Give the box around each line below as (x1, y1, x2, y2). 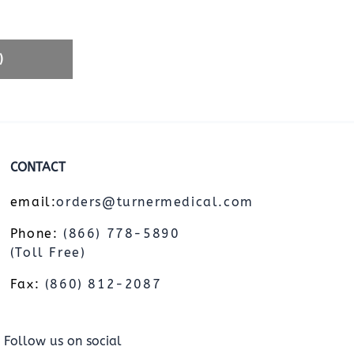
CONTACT (9, 159, 66, 175)
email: (9, 194, 57, 209)
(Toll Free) (9, 244, 86, 260)
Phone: (9, 225, 58, 241)
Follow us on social (3, 333, 122, 348)
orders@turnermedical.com (56, 194, 254, 209)
